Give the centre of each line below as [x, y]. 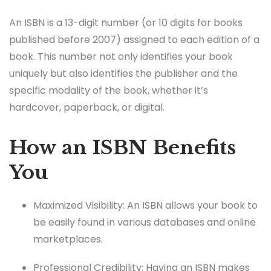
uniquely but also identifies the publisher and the [123, 74]
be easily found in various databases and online [145, 222]
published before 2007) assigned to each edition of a [134, 40]
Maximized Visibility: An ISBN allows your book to [145, 205]
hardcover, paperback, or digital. [87, 108]
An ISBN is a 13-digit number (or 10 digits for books [126, 23]
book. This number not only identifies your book [121, 57]
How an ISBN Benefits [122, 148]
